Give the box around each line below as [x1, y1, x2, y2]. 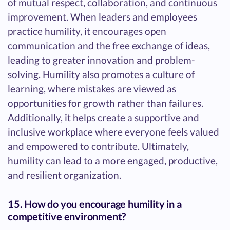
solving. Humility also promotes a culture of [8, 68, 195, 81]
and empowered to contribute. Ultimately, [8, 140, 189, 152]
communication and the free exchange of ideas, [8, 40, 210, 52]
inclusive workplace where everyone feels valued [8, 126, 219, 138]
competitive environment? [8, 210, 126, 223]
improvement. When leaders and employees [8, 11, 197, 23]
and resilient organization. [8, 169, 121, 181]
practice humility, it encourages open [8, 25, 166, 37]
